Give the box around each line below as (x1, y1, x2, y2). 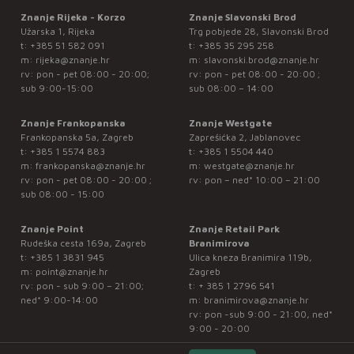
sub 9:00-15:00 (20, 82, 93, 95)
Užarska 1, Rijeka (20, 25, 95, 38)
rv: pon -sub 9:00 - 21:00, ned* (188, 308, 333, 321)
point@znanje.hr (35, 265, 108, 278)
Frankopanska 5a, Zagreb (20, 131, 134, 144)
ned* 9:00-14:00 (20, 294, 98, 307)
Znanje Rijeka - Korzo (20, 11, 126, 24)
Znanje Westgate (188, 117, 272, 130)
